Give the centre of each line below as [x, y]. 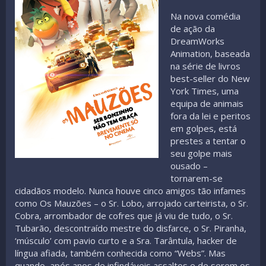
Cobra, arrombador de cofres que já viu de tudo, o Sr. [124, 215]
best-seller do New [210, 78]
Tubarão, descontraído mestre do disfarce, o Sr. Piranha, [131, 228]
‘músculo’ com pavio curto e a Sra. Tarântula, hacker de [126, 240]
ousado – [189, 165]
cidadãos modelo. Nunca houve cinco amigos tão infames [130, 190]
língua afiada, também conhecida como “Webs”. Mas [120, 253]
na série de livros [206, 66]
